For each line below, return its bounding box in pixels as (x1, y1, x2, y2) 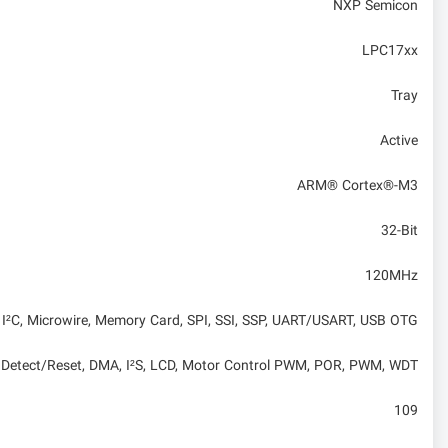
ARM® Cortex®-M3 (297, 175, 418, 198)
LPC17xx (362, 40, 418, 63)
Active (380, 130, 418, 153)
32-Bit (381, 220, 418, 243)
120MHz (365, 265, 418, 288)
